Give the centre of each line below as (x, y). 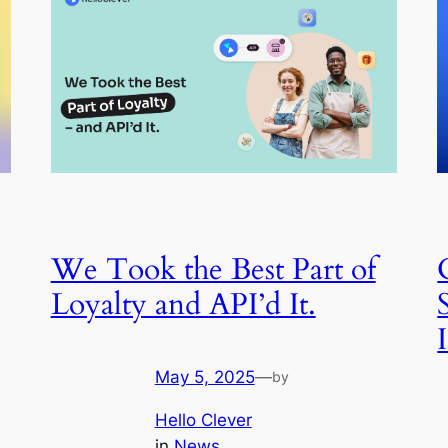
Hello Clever (203, 420)
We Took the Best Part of (213, 269)
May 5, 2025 (204, 377)
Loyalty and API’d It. (183, 304)
